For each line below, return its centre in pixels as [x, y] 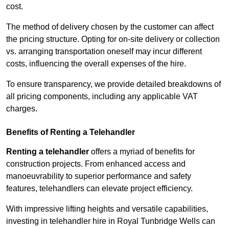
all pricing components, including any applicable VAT [102, 97]
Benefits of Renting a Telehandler [71, 132]
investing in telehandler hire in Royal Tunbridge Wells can [111, 221]
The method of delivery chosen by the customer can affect [110, 27]
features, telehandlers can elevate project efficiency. [99, 189]
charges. [22, 109]
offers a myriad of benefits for [142, 152]
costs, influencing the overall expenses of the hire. [96, 64]
